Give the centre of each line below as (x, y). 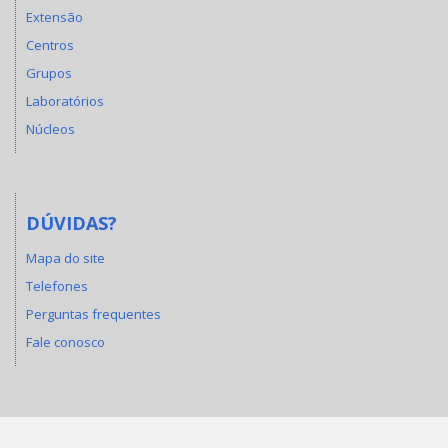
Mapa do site (65, 257)
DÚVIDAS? (71, 223)
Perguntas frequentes (93, 313)
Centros (50, 45)
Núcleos (50, 129)
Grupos (49, 73)
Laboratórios (65, 101)
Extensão (54, 17)
